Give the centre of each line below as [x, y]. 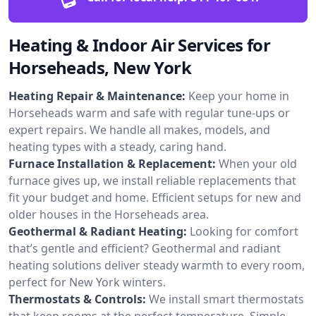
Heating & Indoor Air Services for [140, 44]
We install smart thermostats [226, 299]
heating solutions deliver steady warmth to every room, [157, 265]
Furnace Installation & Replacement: [112, 163]
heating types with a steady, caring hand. [117, 146]
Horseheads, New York [100, 67]
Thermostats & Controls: [77, 299]
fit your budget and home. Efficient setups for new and [155, 197]
